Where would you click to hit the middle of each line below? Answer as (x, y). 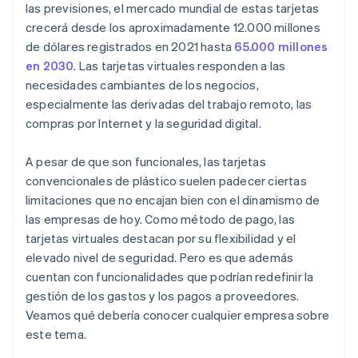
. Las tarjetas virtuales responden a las (180, 66)
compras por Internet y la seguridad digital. (143, 123)
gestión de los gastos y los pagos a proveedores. (163, 296)
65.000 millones (281, 47)
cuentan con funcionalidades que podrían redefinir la (170, 277)
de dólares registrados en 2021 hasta (130, 47)
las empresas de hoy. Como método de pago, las (161, 219)
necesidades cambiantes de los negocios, (142, 85)
